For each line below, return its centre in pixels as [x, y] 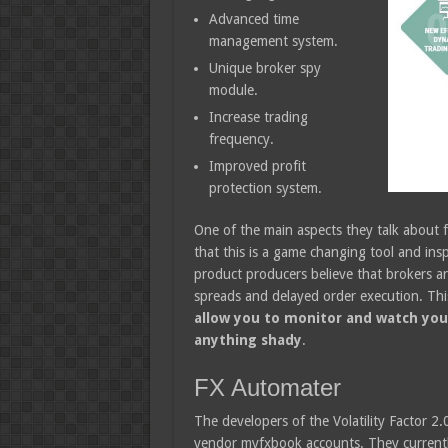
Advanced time [253, 19]
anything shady [247, 340]
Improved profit [257, 166]
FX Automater [267, 387]
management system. [273, 41]
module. [233, 90]
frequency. [241, 139]
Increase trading [258, 117]
